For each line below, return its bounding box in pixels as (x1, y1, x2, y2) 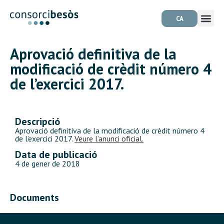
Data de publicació (15, 148, 97, 161)
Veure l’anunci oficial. (74, 133, 143, 143)
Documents (10, 191, 59, 204)
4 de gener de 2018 (15, 158, 80, 169)
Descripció (15, 115, 60, 128)
